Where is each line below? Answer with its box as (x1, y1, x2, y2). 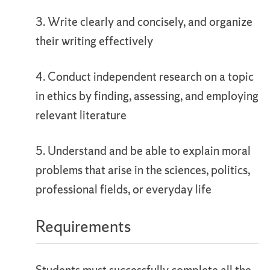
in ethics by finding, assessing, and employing (36, 88, 259, 104)
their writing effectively (36, 33, 153, 49)
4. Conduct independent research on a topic (36, 69, 254, 84)
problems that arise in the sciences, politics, (36, 162, 250, 178)
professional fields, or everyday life (36, 181, 212, 197)
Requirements (36, 215, 131, 237)
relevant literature (36, 107, 127, 123)
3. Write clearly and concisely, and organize (36, 14, 253, 30)
